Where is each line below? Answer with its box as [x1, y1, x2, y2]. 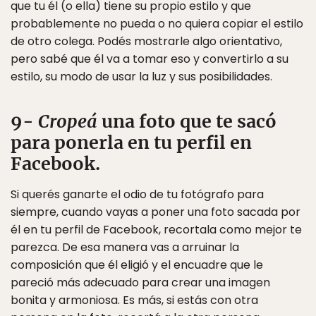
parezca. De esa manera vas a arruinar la [11, 239, 239, 255]
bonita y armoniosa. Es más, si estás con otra [11, 292, 258, 308]
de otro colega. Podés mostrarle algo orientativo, [11, 33, 282, 49]
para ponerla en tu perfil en [11, 131, 252, 154]
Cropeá [38, 110, 97, 133]
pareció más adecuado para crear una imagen [11, 274, 270, 291]
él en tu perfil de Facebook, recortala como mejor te [11, 221, 302, 238]
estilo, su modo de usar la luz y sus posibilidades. [11, 68, 272, 85]
